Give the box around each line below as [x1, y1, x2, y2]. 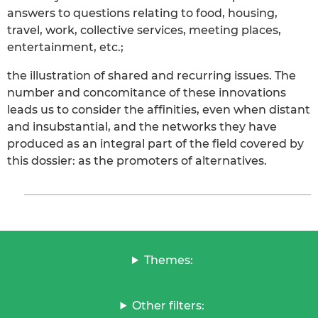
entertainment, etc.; [7, 40, 124, 54]
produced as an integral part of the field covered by [7, 136, 304, 150]
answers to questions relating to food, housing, [7, 6, 278, 20]
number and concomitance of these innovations [7, 85, 286, 99]
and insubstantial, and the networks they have [7, 119, 277, 133]
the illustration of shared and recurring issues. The [7, 68, 296, 82]
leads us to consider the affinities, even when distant [7, 102, 310, 116]
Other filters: [132, 298, 205, 312]
